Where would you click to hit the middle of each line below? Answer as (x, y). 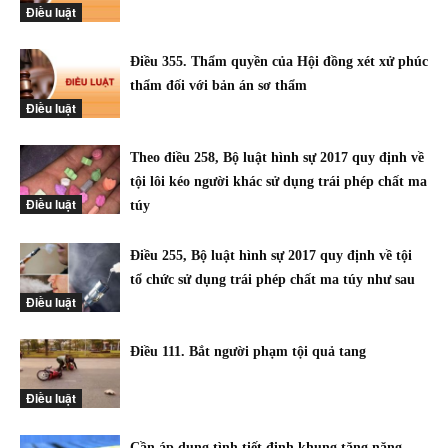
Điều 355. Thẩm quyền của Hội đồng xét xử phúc (279, 61)
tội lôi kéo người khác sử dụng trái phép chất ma (278, 181)
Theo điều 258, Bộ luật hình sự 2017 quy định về (277, 157)
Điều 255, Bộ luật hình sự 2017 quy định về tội (273, 255)
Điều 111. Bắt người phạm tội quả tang (248, 351)
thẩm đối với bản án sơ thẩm (218, 85)
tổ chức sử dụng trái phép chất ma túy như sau (272, 279)
